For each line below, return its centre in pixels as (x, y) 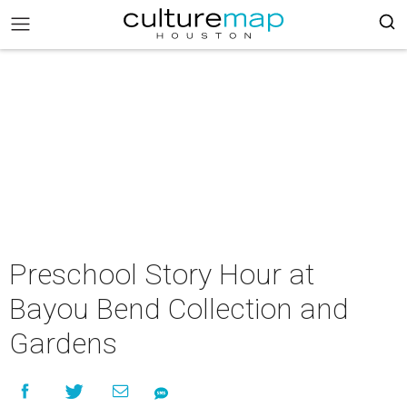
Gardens (63, 343)
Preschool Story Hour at (162, 274)
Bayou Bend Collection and (179, 309)
